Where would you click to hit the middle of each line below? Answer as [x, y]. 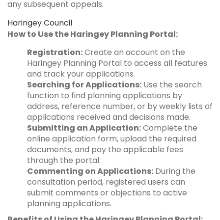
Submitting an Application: [84, 128]
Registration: [55, 52]
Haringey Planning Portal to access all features [117, 63]
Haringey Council [40, 23]
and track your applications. [81, 74]
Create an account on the [134, 52]
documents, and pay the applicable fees [105, 149]
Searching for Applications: [84, 84]
